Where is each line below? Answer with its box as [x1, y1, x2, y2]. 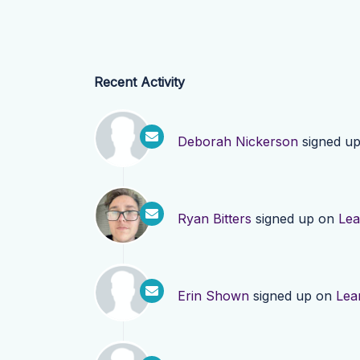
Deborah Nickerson [178, 133, 298, 149]
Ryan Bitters [178, 211, 252, 227]
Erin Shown [178, 288, 249, 304]
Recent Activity [94, 74, 185, 90]
